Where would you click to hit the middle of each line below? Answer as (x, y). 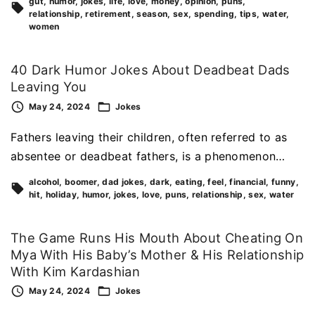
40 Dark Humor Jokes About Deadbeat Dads (150, 69)
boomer (81, 181)
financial (248, 181)
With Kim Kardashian (76, 271)
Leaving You (49, 86)
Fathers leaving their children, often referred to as (149, 137)
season (152, 13)
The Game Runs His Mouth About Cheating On (157, 237)
